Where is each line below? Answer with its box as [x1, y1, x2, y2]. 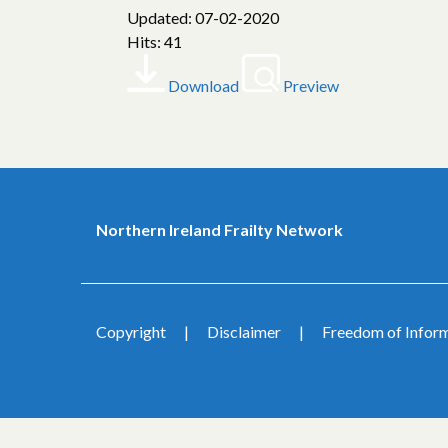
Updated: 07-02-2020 [127, 8, 279, 27]
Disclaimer [206, 322, 281, 341]
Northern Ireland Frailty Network [95, 220, 343, 239]
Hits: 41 [127, 32, 182, 51]
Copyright [95, 322, 166, 341]
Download [168, 76, 239, 95]
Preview [283, 76, 339, 95]
